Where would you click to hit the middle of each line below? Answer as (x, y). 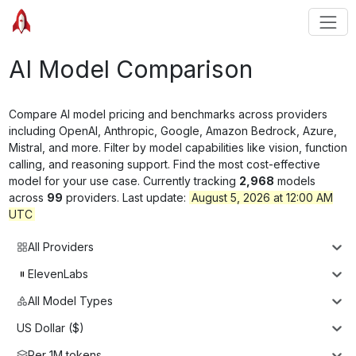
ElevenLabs (58, 274)
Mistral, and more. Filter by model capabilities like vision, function (178, 147)
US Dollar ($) (50, 328)
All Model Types (70, 301)
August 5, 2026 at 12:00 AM (262, 197)
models (294, 180)
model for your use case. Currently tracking (122, 180)
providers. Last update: (124, 197)
